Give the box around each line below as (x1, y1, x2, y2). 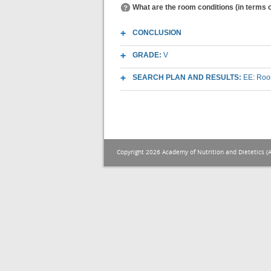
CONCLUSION (132, 28, 181, 37)
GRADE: (132, 51, 163, 59)
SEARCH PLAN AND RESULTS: (132, 73, 243, 82)
